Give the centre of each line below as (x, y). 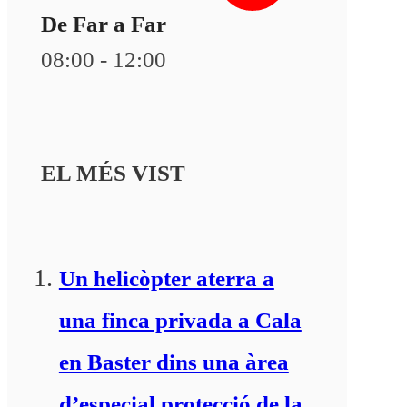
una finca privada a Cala (180, 320)
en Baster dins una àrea (174, 362)
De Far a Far (103, 24)
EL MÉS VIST (113, 173)
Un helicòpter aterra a (166, 278)
